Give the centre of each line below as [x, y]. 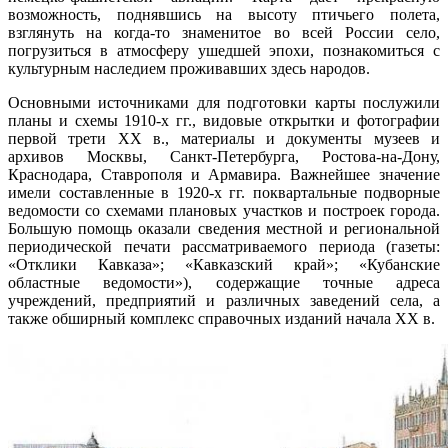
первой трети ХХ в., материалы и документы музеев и [224, 139]
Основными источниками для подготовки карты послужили [224, 103]
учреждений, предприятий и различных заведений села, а [224, 301]
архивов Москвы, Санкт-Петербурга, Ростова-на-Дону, [224, 157]
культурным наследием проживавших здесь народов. [189, 69]
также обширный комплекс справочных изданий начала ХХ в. [221, 319]
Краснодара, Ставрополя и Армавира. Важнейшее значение [224, 175]
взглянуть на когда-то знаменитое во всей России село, [224, 33]
